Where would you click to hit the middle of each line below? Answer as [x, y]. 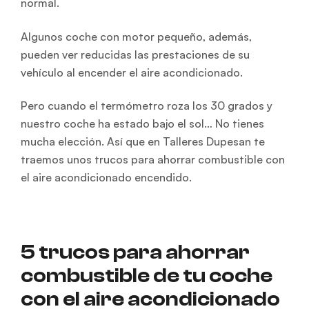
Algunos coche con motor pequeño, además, [136, 36]
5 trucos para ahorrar [135, 252]
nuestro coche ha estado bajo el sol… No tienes [142, 124]
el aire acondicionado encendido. [106, 178]
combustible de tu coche [147, 275]
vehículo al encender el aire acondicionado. [132, 72]
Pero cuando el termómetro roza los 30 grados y [147, 106]
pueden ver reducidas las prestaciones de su [135, 54]
